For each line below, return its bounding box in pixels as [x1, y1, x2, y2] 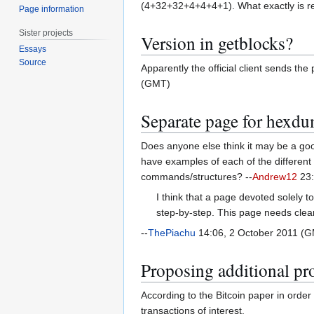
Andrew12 [252, 171, 297, 183]
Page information [19, 4, 85, 14]
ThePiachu [148, 227, 196, 239]
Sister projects [19, 27, 74, 38]
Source [19, 57, 47, 68]
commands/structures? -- [141, 171, 252, 183]
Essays [19, 44, 47, 55]
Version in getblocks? [141, 30, 293, 55]
